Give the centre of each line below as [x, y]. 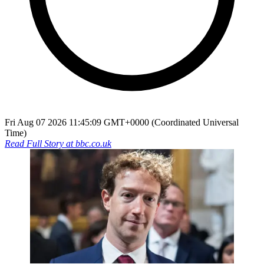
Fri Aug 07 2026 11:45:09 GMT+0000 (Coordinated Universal [122, 122]
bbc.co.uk [93, 143]
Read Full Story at [40, 143]
